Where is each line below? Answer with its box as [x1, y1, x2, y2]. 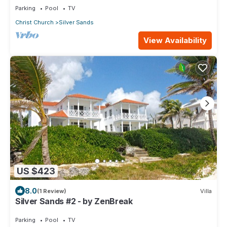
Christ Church [15, 18, 54, 26]
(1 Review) [37, 187, 66, 195]
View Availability [143, 35, 207, 46]
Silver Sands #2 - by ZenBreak [15, 196, 133, 207]
